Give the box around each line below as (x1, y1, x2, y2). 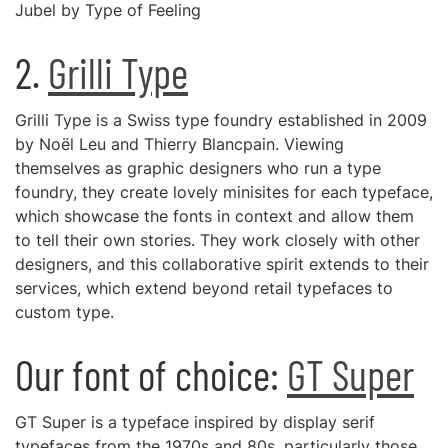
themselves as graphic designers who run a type (15, 158, 381, 178)
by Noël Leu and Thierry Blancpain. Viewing (15, 134, 344, 154)
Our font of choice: (15, 349, 287, 399)
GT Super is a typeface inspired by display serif (15, 412, 375, 432)
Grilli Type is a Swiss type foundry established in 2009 (15, 110, 427, 130)
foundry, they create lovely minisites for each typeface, (15, 182, 433, 202)
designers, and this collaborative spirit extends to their (15, 254, 429, 274)
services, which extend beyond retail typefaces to (15, 278, 393, 298)
